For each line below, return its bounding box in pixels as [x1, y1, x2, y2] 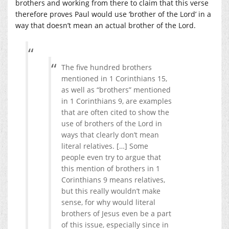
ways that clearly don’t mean [61, 129, 159, 140]
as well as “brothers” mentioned [61, 84, 171, 95]
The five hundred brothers [61, 62, 152, 72]
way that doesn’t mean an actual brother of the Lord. [15, 20, 196, 30]
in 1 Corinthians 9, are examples [61, 96, 172, 106]
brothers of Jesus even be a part [61, 208, 171, 218]
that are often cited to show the [61, 107, 169, 117]
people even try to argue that [61, 152, 161, 162]
